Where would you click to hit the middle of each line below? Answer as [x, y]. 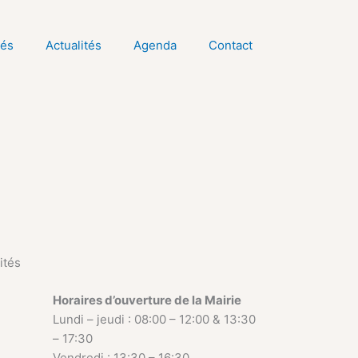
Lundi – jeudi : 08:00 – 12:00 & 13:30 [154, 319]
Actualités [74, 45]
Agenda [155, 45]
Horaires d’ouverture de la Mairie [147, 300]
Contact [231, 45]
